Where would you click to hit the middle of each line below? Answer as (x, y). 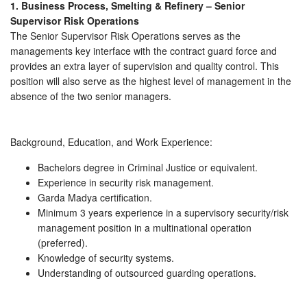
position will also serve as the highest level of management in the (151, 81)
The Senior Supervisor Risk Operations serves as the (125, 35)
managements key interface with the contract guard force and (144, 50)
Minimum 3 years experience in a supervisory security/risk (163, 212)
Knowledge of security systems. (106, 257)
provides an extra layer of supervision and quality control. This (145, 65)
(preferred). (63, 242)
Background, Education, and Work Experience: (111, 142)
